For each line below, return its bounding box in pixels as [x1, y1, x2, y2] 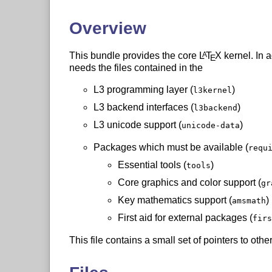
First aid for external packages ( [117, 212, 253, 223]
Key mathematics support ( [117, 194, 232, 205]
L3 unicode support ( [93, 119, 182, 130]
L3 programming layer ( [93, 84, 193, 95]
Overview [69, 19, 146, 38]
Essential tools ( [117, 159, 186, 170]
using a [69, 248, 103, 259]
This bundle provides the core [69, 50, 199, 61]
